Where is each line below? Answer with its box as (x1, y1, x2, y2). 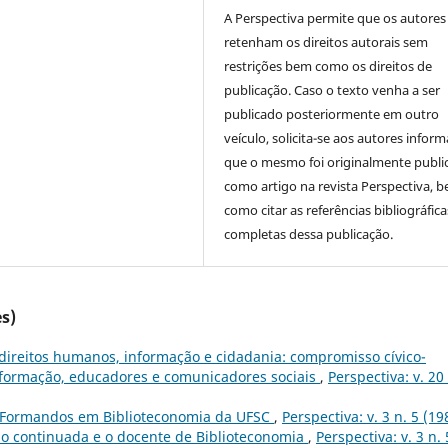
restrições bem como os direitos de (224, 56, 433, 75)
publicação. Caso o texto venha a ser (224, 80, 441, 99)
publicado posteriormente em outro (224, 104, 440, 123)
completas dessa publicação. (224, 224, 394, 243)
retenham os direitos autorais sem (224, 32, 429, 51)
